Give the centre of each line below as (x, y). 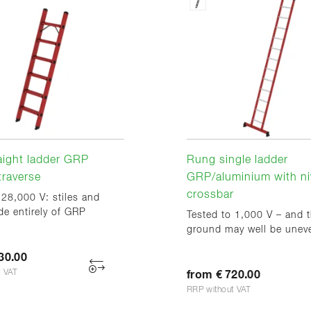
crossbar (210, 195)
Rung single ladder (237, 161)
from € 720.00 (224, 275)
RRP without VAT (219, 291)
